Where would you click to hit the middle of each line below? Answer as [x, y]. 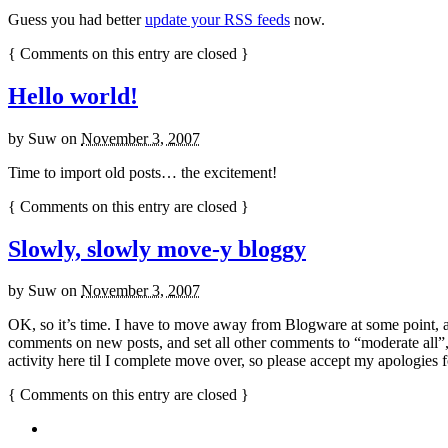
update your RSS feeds [217, 19]
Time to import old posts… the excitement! [142, 172]
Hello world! [73, 95]
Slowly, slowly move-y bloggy [157, 248]
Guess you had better [76, 19]
